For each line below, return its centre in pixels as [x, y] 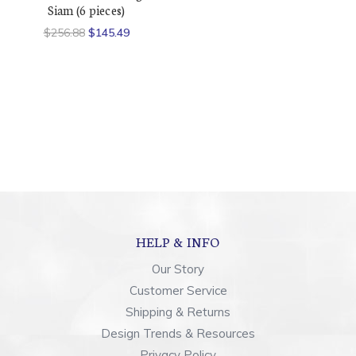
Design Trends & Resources [178, 334]
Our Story [178, 269]
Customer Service [178, 291]
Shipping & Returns [178, 312]
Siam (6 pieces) [86, 10]
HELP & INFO [178, 242]
